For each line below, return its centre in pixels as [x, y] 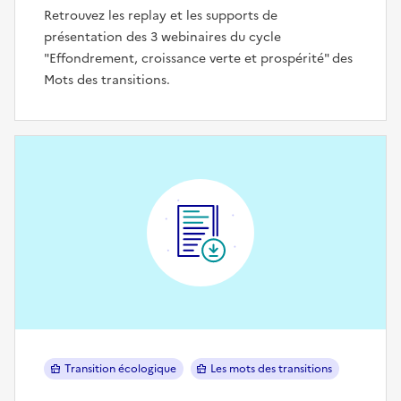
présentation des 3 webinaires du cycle [162, 37]
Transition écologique [120, 368]
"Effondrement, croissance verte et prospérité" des [198, 58]
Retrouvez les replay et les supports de [161, 15]
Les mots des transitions [271, 368]
